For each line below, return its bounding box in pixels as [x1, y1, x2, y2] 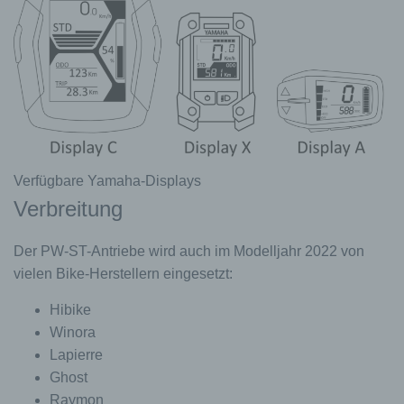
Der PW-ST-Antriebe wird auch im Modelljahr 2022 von [14, 243, 364, 260]
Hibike [50, 302, 91, 318]
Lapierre [50, 347, 103, 363]
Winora [50, 325, 96, 341]
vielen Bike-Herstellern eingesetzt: [14, 266, 233, 282]
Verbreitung [14, 197, 123, 222]
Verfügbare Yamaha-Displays [14, 173, 201, 189]
